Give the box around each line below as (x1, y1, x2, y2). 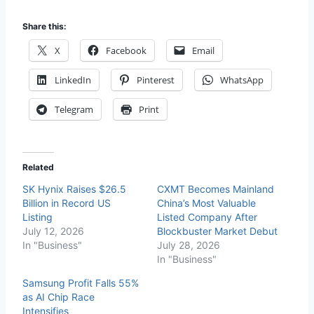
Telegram (55, 103, 93, 116)
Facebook (106, 44, 146, 57)
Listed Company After (157, 211, 257, 224)
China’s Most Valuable (157, 197, 256, 210)
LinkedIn (55, 74, 91, 87)
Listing (22, 211, 53, 224)
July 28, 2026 (157, 239, 220, 252)
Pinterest (137, 74, 175, 87)
